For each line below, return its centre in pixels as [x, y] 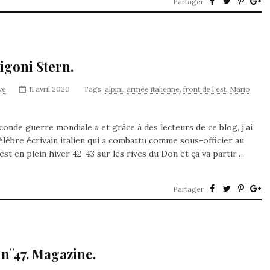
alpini [114, 89]
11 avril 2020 [49, 89]
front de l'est [205, 89]
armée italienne [153, 89]
